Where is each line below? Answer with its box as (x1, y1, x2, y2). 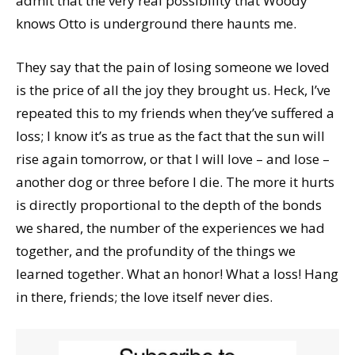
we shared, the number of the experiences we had (16, 219, 325, 238)
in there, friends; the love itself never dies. (16, 288, 273, 307)
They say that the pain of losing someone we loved (16, 58, 330, 77)
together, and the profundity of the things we (16, 242, 296, 261)
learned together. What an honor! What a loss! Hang (16, 265, 338, 284)
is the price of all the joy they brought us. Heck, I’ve (16, 81, 330, 100)
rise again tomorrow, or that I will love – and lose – (16, 150, 330, 169)
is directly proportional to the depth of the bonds (16, 196, 322, 215)
